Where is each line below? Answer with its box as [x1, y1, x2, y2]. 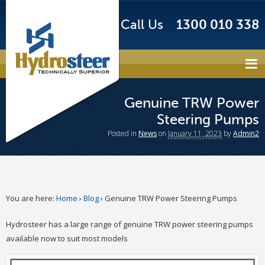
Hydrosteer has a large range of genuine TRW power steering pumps [6, 218, 253, 230]
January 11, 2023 [168, 128, 222, 138]
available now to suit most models [6, 232, 128, 244]
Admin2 [233, 128, 259, 138]
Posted [108, 128, 131, 138]
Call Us [120, 17, 163, 32]
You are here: [6, 193, 54, 203]
